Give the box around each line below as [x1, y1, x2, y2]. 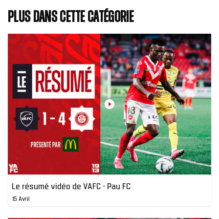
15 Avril [12, 195, 30, 202]
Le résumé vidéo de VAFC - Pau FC [12, 180, 131, 191]
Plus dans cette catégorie [8, 9, 133, 25]
